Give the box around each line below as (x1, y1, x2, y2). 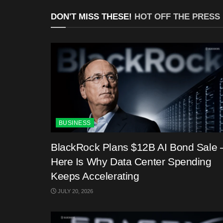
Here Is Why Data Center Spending (51, 156, 212, 168)
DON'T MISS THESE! (51, 12, 134, 22)
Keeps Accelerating (51, 170, 139, 182)
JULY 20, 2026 (56, 188, 93, 195)
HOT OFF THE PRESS (134, 12, 220, 22)
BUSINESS (59, 119, 91, 127)
